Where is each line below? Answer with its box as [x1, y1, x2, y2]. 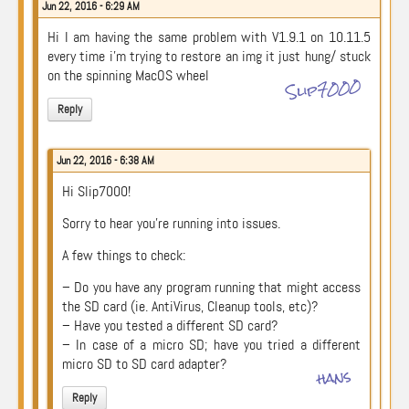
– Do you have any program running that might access [62, 278, 361, 297]
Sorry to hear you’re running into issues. [62, 214, 280, 233]
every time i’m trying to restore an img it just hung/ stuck [47, 47, 371, 66]
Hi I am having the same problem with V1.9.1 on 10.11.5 [47, 27, 371, 47]
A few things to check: [62, 246, 185, 265]
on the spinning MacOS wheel [47, 66, 213, 85]
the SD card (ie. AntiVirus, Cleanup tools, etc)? [62, 297, 318, 316]
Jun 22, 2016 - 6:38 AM [57, 153, 154, 168]
